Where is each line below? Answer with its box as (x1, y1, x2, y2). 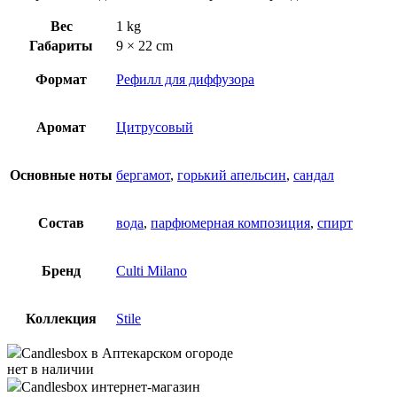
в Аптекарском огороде (88, 345, 233, 361)
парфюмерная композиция (151, 214, 310, 230)
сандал (293, 167, 334, 183)
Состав (38, 214, 84, 230)
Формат (35, 71, 87, 87)
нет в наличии (7, 361, 94, 377)
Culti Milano (116, 262, 187, 278)
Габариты (29, 37, 93, 53)
